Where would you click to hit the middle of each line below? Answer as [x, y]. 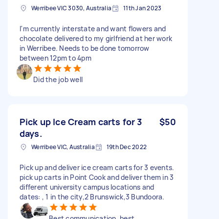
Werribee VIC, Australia [63, 147]
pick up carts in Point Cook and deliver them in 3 [97, 177]
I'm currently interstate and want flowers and [93, 28]
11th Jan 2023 [142, 8]
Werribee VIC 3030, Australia [71, 8]
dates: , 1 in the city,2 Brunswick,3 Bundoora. [92, 197]
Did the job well [58, 79]
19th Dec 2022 [126, 147]
